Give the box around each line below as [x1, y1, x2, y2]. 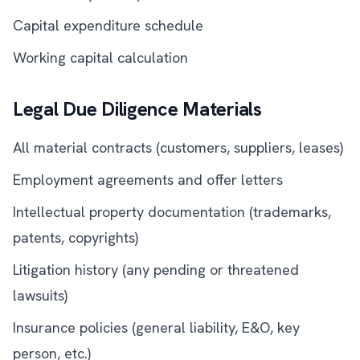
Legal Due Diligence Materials [13, 96, 262, 121]
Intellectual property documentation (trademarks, [13, 202, 331, 221]
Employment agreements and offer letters [13, 170, 283, 189]
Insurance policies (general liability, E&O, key [13, 318, 300, 337]
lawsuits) [13, 286, 67, 305]
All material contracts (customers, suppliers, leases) [13, 138, 343, 157]
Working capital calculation [13, 48, 188, 67]
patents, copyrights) [13, 228, 138, 247]
